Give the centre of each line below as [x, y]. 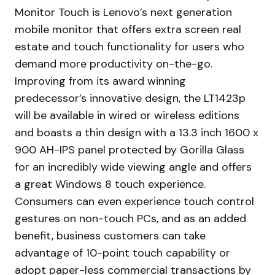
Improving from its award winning [100, 81]
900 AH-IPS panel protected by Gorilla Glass [130, 149]
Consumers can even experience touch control [134, 201]
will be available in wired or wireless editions [127, 115]
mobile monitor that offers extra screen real [128, 29]
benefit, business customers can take [110, 235]
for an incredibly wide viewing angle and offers [133, 167]
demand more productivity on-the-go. [114, 64]
